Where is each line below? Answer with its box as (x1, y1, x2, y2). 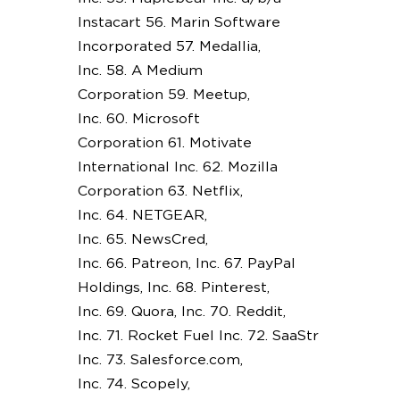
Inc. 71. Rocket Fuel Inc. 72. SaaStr (77, 328, 319, 343)
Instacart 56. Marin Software (77, 14, 280, 29)
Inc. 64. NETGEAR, (77, 207, 207, 222)
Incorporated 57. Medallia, (77, 38, 261, 54)
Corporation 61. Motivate (77, 135, 252, 150)
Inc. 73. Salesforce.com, (77, 352, 243, 367)
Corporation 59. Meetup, (77, 87, 250, 102)
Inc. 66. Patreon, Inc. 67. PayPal (77, 255, 296, 271)
